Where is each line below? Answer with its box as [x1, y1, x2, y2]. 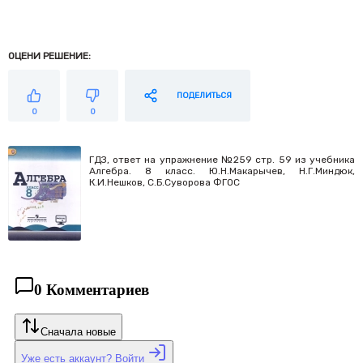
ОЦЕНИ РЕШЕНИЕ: [8, 50, 91, 62]
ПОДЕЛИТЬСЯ [177, 91, 232, 101]
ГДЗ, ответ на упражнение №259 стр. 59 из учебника [89, 154, 355, 166]
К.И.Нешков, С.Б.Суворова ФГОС [89, 177, 240, 189]
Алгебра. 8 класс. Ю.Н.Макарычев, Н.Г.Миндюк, [89, 165, 355, 177]
